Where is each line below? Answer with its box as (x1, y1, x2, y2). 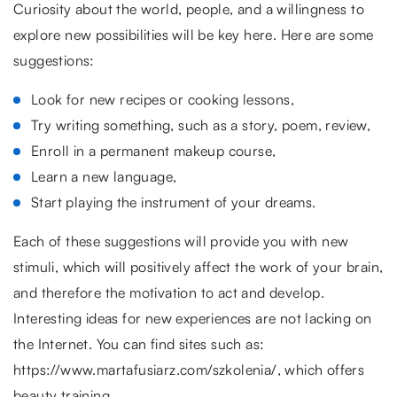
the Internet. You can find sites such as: (13, 335, 265, 354)
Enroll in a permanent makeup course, (31, 142, 276, 160)
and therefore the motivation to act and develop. (13, 284, 325, 302)
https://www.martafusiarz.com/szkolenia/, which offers (13, 361, 365, 379)
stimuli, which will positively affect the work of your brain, (13, 258, 384, 276)
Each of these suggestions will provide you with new (13, 232, 349, 251)
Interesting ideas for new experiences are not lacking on (13, 309, 372, 328)
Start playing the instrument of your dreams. (31, 193, 316, 212)
